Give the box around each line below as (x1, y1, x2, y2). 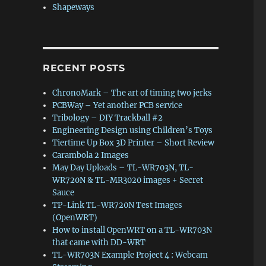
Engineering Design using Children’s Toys (52, 125, 213, 135)
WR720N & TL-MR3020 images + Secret (52, 175, 204, 185)
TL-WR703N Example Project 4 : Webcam (52, 250, 208, 260)
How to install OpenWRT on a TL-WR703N (52, 225, 213, 235)
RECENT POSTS (42, 62, 125, 74)
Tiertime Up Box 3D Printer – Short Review (52, 138, 215, 148)
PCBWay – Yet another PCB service (52, 100, 183, 110)
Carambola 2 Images (52, 150, 129, 160)
